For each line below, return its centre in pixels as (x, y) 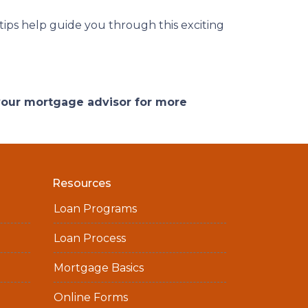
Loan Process (90, 238)
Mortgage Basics (99, 268)
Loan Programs (96, 209)
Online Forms (91, 297)
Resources (82, 183)
